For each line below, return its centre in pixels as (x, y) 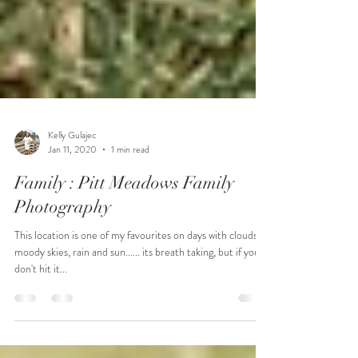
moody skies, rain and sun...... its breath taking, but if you (137, 309)
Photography (63, 264)
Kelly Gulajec (72, 192)
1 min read (130, 207)
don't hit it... (41, 326)
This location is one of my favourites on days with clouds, (137, 292)
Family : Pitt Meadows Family (124, 240)
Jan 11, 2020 (72, 207)
